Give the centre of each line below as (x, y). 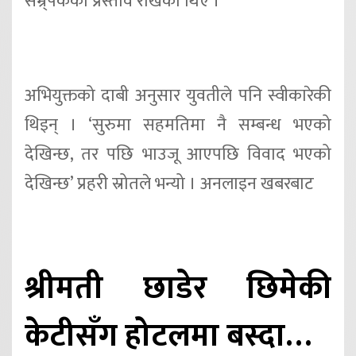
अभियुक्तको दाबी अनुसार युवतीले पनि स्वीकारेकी (178, 96)
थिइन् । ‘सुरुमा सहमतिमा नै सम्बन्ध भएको (178, 126)
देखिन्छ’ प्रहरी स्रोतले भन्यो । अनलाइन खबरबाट (169, 184)
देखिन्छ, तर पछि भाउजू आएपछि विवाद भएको (178, 155)
